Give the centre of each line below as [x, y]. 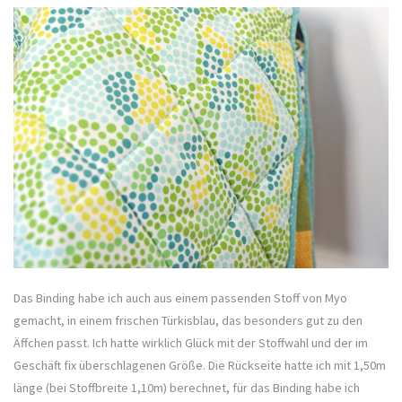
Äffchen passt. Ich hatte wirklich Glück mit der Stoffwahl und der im [191, 343]
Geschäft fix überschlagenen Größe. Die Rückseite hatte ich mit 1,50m [200, 366]
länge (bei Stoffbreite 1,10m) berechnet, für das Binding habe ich [187, 388]
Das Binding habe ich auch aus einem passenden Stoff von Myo [180, 298]
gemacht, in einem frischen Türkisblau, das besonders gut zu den [188, 321]
